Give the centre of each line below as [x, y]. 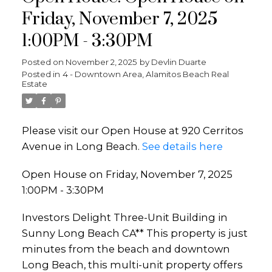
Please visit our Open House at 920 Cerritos [132, 131]
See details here [182, 146]
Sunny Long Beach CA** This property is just [134, 233]
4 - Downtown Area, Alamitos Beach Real [145, 74]
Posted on [43, 62]
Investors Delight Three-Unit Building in [124, 218]
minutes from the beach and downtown [126, 249]
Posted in [41, 74]
